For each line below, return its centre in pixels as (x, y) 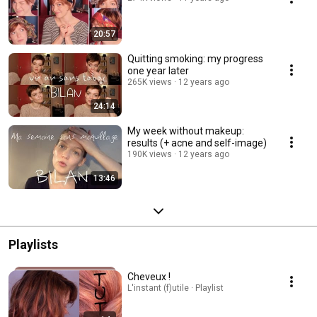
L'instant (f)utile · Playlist (175, 288)
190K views (150, 155)
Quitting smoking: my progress (195, 59)
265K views (150, 82)
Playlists (33, 245)
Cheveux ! (149, 277)
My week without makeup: (186, 131)
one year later (158, 71)
